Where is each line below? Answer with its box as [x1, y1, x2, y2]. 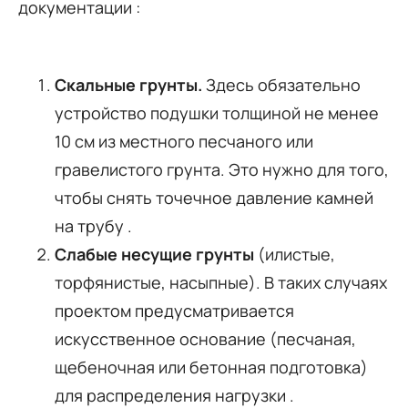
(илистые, [254, 242, 335, 265]
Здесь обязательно [202, 73, 361, 96]
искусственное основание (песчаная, [55, 327, 356, 350]
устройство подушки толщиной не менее [55, 101, 379, 124]
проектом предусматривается [55, 299, 294, 321]
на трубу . [55, 214, 132, 237]
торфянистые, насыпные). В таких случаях [55, 270, 387, 293]
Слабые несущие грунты [55, 242, 254, 265]
